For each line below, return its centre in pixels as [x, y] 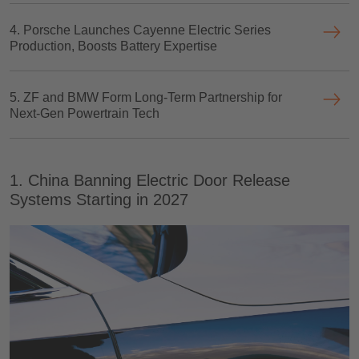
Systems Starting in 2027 [99, 200]
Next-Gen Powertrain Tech [85, 113]
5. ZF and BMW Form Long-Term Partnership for [146, 97]
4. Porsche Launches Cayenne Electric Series [140, 30]
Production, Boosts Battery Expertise [113, 46]
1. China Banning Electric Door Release [150, 180]
